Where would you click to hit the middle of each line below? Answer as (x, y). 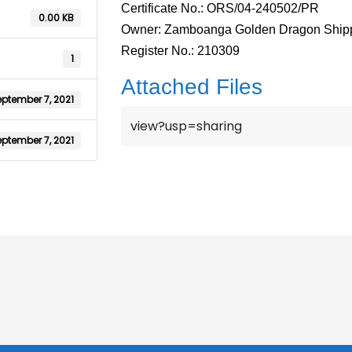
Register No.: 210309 (181, 51)
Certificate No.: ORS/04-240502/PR (220, 9)
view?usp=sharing (187, 126)
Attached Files (192, 87)
